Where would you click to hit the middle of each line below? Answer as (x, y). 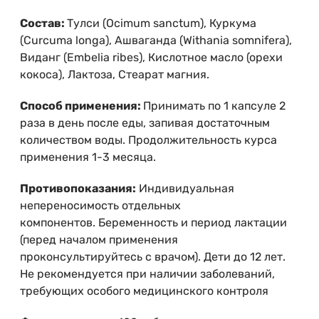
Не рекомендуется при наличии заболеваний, (147, 274)
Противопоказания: (78, 189)
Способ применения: (82, 106)
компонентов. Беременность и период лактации (153, 223)
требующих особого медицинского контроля (144, 291)
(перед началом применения (99, 240)
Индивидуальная (185, 189)
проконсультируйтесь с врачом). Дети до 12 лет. (153, 257)
